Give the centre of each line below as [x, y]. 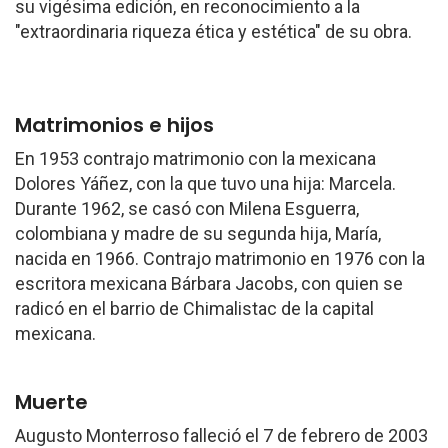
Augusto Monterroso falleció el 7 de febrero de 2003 [221, 435]
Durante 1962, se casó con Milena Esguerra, [187, 208]
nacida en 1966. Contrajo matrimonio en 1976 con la [220, 258]
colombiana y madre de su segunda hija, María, [198, 233]
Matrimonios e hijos [114, 125]
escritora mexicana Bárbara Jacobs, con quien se [209, 283]
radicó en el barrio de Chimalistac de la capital [194, 308]
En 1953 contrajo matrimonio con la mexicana [195, 158]
